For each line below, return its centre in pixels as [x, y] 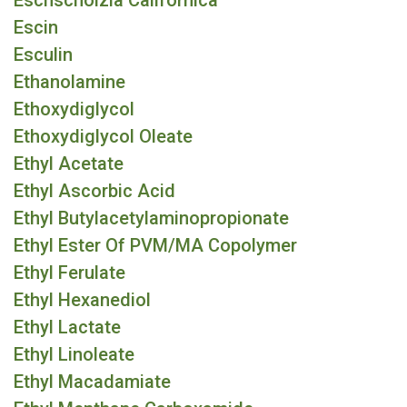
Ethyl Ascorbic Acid [94, 191]
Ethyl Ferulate [69, 273]
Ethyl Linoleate [74, 354]
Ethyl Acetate [69, 164]
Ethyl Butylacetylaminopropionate [151, 218]
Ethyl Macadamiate [92, 382]
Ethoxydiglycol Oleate [103, 136]
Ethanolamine [69, 82]
